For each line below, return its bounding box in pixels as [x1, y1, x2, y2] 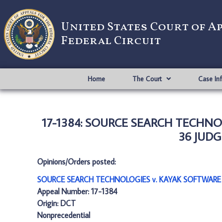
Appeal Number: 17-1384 [37, 186, 117, 196]
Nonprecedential [37, 210, 90, 220]
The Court [132, 74, 162, 83]
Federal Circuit [61, 33, 161, 50]
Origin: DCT [37, 198, 76, 208]
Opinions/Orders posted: [37, 157, 116, 166]
